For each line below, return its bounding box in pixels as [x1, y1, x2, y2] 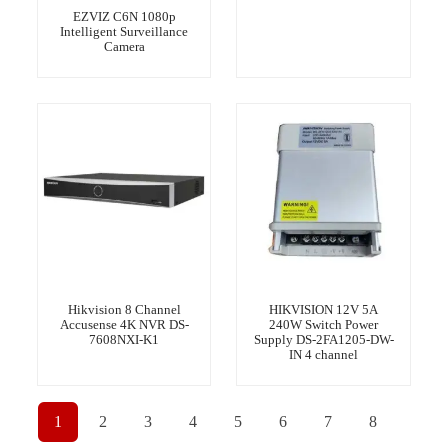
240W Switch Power [269, 317, 379, 333]
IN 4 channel [289, 347, 359, 363]
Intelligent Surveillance [60, 24, 189, 40]
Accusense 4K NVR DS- [59, 317, 189, 333]
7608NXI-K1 [89, 332, 160, 348]
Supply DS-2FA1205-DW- [253, 332, 394, 348]
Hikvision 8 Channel [67, 302, 181, 318]
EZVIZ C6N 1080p [72, 9, 176, 25]
